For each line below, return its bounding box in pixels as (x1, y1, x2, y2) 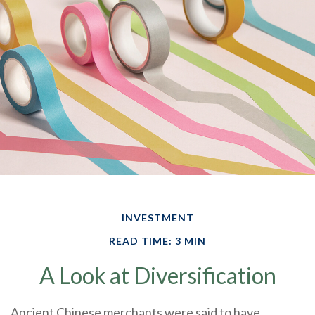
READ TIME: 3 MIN (109, 234, 206, 247)
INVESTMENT (121, 211, 194, 224)
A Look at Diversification (39, 261, 276, 289)
